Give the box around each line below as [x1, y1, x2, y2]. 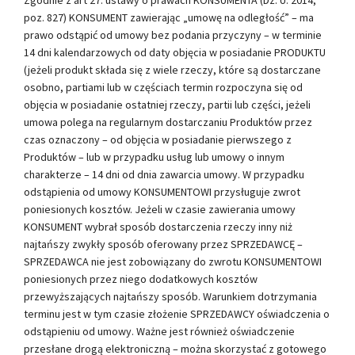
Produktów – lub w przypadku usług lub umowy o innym [24, 149, 284, 164]
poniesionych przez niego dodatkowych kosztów [24, 271, 258, 286]
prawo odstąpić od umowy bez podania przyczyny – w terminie [24, 27, 322, 42]
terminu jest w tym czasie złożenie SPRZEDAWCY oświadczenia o [24, 306, 330, 321]
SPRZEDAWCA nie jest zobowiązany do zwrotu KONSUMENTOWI [24, 254, 322, 269]
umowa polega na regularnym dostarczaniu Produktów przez [24, 114, 312, 129]
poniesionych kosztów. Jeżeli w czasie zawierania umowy [24, 201, 296, 216]
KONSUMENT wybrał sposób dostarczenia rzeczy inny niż [24, 219, 292, 234]
